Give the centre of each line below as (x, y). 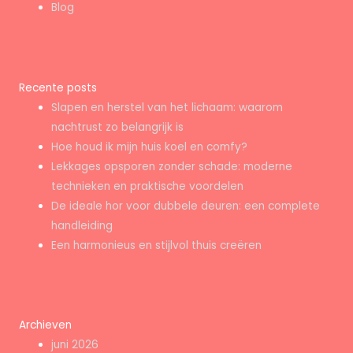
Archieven (45, 325)
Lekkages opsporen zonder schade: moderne (172, 166)
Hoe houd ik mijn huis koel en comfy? (150, 147)
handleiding (82, 225)
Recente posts (58, 87)
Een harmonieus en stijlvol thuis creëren (157, 245)
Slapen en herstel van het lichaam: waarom (167, 107)
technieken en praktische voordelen (148, 186)
